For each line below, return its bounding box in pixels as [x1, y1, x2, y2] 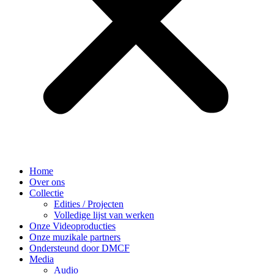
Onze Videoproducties [29, 221, 116, 231]
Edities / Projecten [54, 199, 124, 209]
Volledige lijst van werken [54, 210, 154, 220]
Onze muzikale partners [29, 232, 120, 242]
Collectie [29, 188, 64, 198]
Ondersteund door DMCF [29, 243, 130, 253]
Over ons [29, 177, 65, 187]
